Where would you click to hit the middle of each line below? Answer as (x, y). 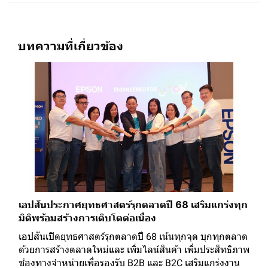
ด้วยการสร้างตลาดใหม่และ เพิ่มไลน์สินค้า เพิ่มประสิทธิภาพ (134, 250)
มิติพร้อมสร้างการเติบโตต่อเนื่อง (87, 218)
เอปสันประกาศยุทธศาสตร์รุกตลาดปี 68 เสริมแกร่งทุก (133, 205)
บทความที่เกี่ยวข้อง (71, 46)
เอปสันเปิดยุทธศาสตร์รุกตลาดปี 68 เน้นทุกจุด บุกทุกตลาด (133, 237)
